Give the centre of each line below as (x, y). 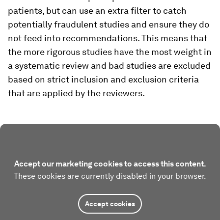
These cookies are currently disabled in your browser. (110, 176)
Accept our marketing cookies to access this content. (110, 164)
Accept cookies (110, 204)
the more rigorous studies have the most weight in (110, 52)
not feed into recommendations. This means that (108, 38)
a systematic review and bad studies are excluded (109, 66)
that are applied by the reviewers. (76, 93)
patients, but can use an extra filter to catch (97, 11)
